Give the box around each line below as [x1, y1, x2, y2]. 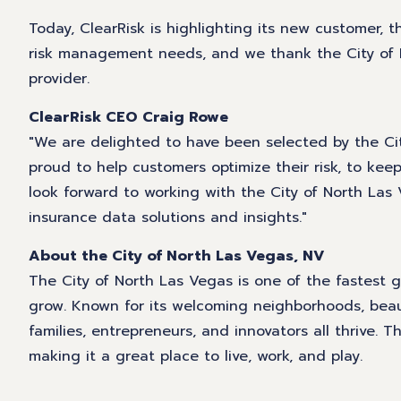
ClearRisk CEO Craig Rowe [29, 107, 228, 129]
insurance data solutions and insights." [29, 207, 307, 229]
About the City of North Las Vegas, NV [29, 245, 325, 268]
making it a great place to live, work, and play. [29, 346, 363, 368]
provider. [29, 68, 90, 90]
